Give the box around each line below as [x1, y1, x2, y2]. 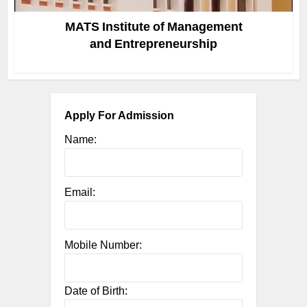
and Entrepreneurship [90, 37, 217, 51]
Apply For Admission [64, 110, 174, 121]
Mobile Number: [64, 239, 142, 251]
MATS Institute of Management [64, 20, 243, 34]
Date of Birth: [64, 285, 127, 297]
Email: [64, 186, 95, 198]
